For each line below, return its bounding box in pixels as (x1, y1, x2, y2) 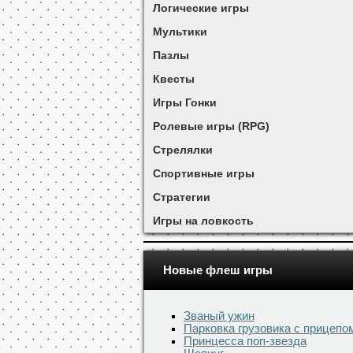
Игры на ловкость (152, 214, 254, 227)
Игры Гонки (152, 96, 217, 109)
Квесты (152, 72, 195, 85)
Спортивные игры (152, 167, 255, 180)
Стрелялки (152, 143, 213, 156)
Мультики (152, 25, 207, 38)
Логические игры (152, 2, 249, 14)
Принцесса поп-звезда (184, 334, 307, 347)
